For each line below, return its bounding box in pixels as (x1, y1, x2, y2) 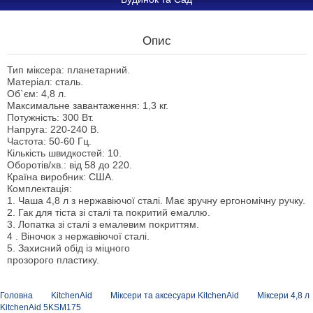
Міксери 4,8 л (257, 291, 310, 300)
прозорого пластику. (7, 254, 99, 265)
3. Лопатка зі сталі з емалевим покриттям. (7, 219, 199, 230)
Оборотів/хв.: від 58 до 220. (7, 159, 132, 170)
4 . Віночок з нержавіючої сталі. (7, 231, 150, 242)
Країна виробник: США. (7, 171, 114, 182)
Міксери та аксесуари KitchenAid (110, 291, 239, 300)
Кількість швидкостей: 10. (7, 147, 122, 159)
